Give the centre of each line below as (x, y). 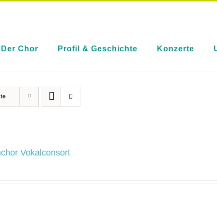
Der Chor (20, 48)
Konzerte (176, 48)
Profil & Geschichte (98, 48)
